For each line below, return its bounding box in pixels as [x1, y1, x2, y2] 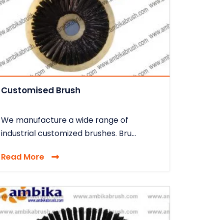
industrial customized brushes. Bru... [1, 127, 136, 139]
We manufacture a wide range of [1, 114, 128, 126]
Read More [1, 151, 44, 163]
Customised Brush [1, 84, 81, 96]
